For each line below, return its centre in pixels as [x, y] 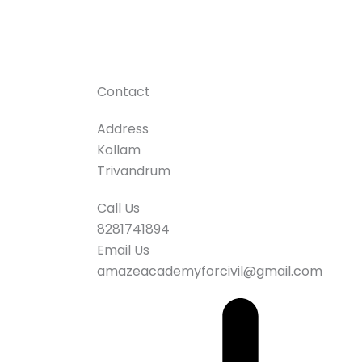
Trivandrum [134, 170]
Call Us [118, 208]
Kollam [119, 149]
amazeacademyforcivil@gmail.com [210, 271]
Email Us [123, 250]
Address [123, 128]
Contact [124, 91]
